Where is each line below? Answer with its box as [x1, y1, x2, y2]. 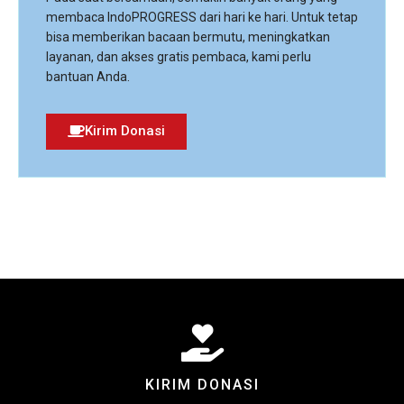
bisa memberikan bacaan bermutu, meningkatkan [46, 30, 330, 44]
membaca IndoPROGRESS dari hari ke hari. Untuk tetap [46, 10, 358, 24]
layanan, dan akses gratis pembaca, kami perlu [46, 50, 311, 64]
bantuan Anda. [46, 69, 130, 84]
